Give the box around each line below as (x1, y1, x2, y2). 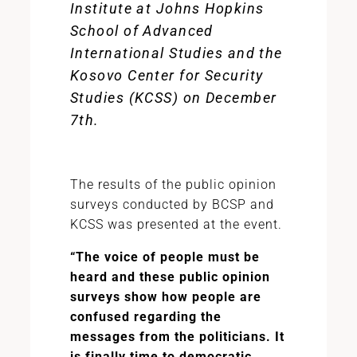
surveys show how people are (69, 289, 261, 304)
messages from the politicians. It (69, 329, 284, 344)
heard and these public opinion (69, 269, 270, 284)
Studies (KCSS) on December (69, 89, 277, 106)
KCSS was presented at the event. (69, 217, 282, 232)
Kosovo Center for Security (69, 67, 264, 84)
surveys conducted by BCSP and (69, 197, 274, 212)
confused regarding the (69, 309, 222, 324)
